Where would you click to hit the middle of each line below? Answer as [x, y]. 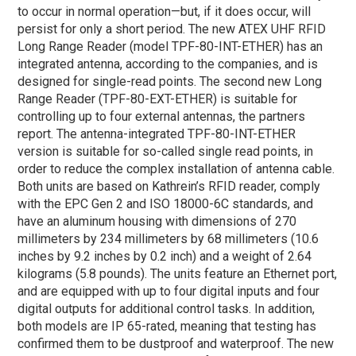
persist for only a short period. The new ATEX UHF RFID [172, 29]
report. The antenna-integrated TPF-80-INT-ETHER [157, 133]
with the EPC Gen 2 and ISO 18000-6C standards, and [166, 203]
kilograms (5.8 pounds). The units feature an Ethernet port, [178, 273]
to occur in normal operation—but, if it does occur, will [164, 11]
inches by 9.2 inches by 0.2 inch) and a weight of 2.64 [165, 256]
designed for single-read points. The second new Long [170, 81]
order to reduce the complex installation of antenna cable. [176, 168]
